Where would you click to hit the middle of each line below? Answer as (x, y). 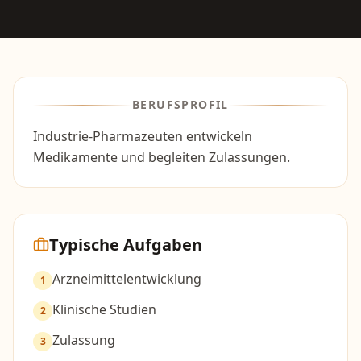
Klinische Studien (104, 309)
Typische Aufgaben (126, 245)
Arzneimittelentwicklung (127, 279)
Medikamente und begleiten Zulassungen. (162, 157)
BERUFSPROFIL (180, 104)
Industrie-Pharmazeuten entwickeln (143, 136)
